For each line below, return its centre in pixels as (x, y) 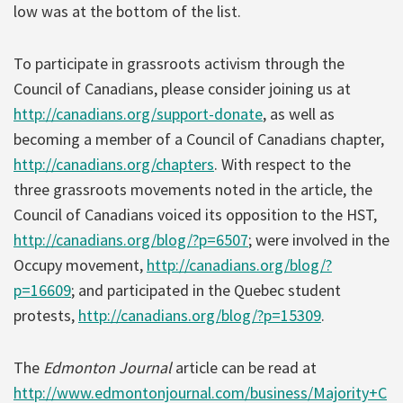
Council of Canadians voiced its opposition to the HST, (195, 214)
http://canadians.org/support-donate (138, 113)
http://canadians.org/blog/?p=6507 (131, 239)
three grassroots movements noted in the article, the (193, 189)
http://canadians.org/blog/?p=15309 (200, 315)
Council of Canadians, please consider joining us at (182, 88)
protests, (46, 315)
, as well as (299, 113)
